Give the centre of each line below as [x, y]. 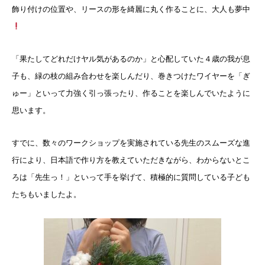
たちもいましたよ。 [46, 194]
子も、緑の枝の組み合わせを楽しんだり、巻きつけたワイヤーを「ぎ [131, 76]
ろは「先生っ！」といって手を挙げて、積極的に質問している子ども [131, 177]
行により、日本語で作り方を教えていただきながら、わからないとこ [131, 160]
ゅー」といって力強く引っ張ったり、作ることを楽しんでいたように [131, 93]
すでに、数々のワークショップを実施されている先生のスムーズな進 [131, 143]
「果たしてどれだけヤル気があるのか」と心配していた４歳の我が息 [131, 59]
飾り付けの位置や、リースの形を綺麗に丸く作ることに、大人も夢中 [131, 9]
